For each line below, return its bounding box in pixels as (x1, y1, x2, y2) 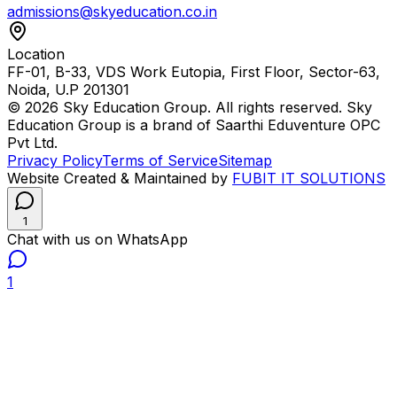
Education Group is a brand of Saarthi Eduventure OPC (7, 116, 380, 135)
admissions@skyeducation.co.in (7, 3, 217, 21)
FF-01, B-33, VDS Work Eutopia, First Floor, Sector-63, (7, 63, 380, 82)
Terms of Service (102, 152, 218, 170)
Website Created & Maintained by (7, 169, 228, 188)
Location (7, 45, 65, 64)
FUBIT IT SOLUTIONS (232, 169, 385, 188)
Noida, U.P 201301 (7, 81, 129, 99)
